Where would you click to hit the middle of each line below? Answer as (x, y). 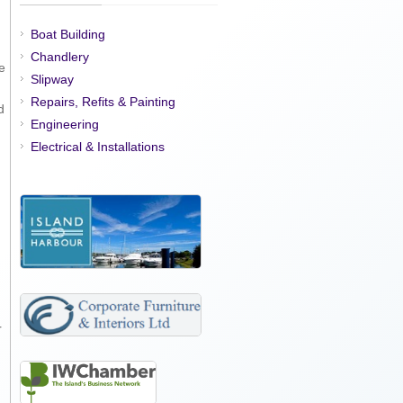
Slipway (52, 79)
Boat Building (68, 34)
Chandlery (60, 57)
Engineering (65, 124)
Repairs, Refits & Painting (103, 102)
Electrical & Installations (98, 147)
